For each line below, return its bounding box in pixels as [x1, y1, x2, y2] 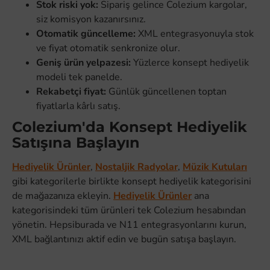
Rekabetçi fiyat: [36, 85, 106, 99]
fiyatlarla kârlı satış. [36, 99, 121, 113]
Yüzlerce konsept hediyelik [131, 56, 249, 70]
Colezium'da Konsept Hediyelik [12, 118, 247, 136]
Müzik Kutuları [183, 160, 247, 174]
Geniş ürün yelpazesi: [36, 56, 131, 70]
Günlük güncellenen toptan [106, 85, 227, 99]
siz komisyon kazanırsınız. [36, 13, 146, 27]
